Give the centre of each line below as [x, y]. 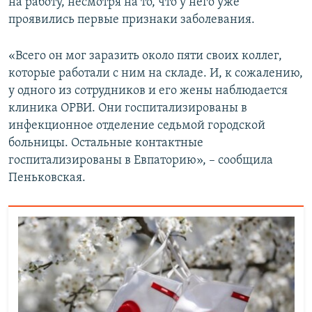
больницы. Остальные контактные [106, 143]
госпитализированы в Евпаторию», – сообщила [141, 161]
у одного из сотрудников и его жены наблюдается [148, 91]
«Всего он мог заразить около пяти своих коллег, [145, 56]
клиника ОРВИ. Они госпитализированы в [128, 109]
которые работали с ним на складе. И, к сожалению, [156, 74]
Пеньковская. [47, 178]
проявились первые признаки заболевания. [132, 20]
